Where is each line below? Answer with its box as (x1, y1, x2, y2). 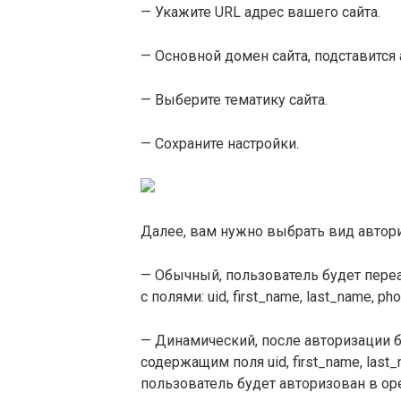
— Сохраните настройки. (141, 135, 299, 152)
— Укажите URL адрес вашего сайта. (141, 4, 380, 21)
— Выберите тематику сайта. (141, 91, 328, 108)
